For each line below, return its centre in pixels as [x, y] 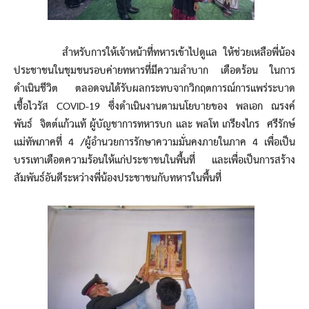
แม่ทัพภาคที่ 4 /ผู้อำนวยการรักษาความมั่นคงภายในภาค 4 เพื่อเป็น [154, 142]
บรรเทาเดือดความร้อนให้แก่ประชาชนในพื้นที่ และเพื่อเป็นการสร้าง [154, 160]
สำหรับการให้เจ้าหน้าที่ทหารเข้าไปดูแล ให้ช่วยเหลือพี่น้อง [154, 53]
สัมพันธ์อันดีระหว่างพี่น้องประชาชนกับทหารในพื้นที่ [118, 178]
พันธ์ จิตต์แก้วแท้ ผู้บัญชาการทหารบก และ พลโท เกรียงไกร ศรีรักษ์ [154, 124]
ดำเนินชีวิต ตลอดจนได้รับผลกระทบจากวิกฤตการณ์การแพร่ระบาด [154, 89]
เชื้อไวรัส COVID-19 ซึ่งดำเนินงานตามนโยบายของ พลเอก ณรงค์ [154, 107]
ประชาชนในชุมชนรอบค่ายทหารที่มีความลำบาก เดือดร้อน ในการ [154, 71]
